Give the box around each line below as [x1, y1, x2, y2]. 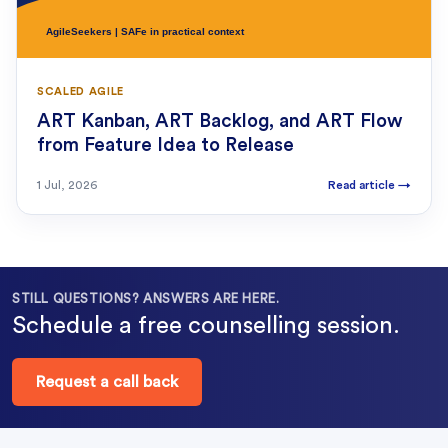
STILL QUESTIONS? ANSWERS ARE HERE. [12, 292, 280, 306]
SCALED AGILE [37, 86, 124, 98]
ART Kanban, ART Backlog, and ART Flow [37, 112, 402, 132]
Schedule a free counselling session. [12, 314, 400, 339]
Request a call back [36, 374, 178, 391]
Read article [328, 179, 398, 192]
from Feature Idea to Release [37, 136, 294, 156]
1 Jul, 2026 [37, 179, 97, 192]
